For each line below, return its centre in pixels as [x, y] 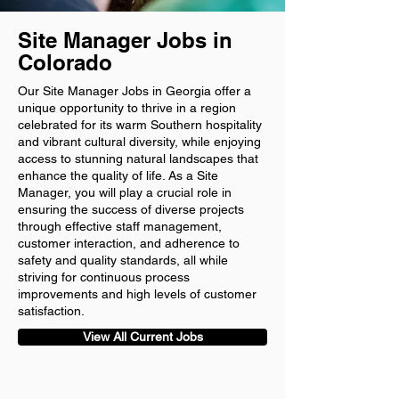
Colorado [65, 62]
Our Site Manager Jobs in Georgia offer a [134, 91]
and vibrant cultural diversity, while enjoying [139, 142]
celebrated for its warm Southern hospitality [140, 125]
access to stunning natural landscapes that [138, 159]
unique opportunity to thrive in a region [127, 108]
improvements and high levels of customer [137, 294]
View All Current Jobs [142, 337]
